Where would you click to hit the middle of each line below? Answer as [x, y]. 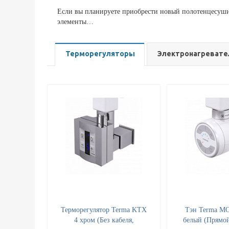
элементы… [75, 22]
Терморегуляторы [100, 54]
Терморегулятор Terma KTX [104, 210]
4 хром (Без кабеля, [104, 220]
